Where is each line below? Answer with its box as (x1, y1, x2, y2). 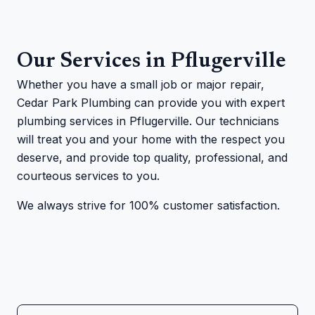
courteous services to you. (17, 169, 160, 183)
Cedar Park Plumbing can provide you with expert (17, 96, 285, 110)
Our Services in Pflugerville (17, 51, 286, 72)
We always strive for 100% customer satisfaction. (17, 198, 280, 212)
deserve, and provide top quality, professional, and (17, 150, 288, 165)
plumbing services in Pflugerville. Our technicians (17, 114, 279, 128)
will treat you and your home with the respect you (17, 132, 285, 146)
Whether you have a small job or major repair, (17, 77, 264, 91)
